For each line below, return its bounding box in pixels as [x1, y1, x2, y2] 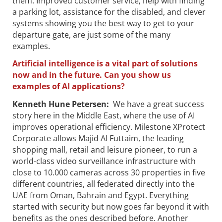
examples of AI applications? [12, 81, 125, 92]
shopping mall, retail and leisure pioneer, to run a [12, 144, 197, 156]
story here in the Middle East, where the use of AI [12, 110, 195, 121]
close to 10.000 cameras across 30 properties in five [12, 167, 205, 178]
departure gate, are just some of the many [12, 29, 170, 40]
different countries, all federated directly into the [12, 178, 195, 190]
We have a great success [113, 99, 204, 110]
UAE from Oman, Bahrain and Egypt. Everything [12, 190, 189, 201]
